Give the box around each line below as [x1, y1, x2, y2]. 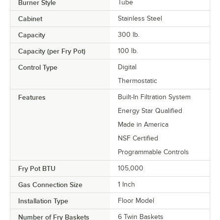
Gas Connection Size [18, 180, 82, 189]
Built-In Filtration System [118, 93, 191, 101]
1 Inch [118, 180, 135, 188]
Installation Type [18, 196, 68, 205]
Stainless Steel [118, 14, 162, 22]
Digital [118, 63, 137, 71]
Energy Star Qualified [118, 107, 182, 114]
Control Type [18, 63, 57, 71]
